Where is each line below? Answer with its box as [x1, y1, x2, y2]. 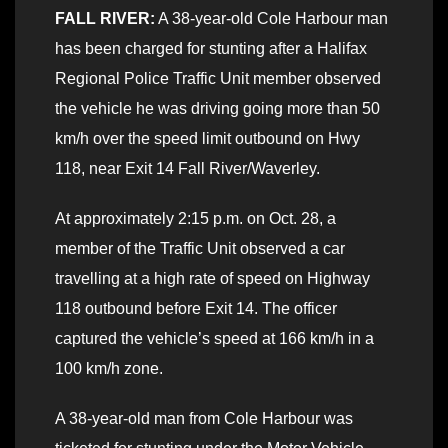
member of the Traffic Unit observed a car [55, 240, 345, 258]
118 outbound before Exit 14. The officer [55, 300, 337, 318]
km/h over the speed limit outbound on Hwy [55, 130, 360, 148]
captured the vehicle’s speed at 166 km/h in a [55, 330, 374, 348]
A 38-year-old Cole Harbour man [155, 10, 388, 28]
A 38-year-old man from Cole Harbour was [55, 410, 353, 428]
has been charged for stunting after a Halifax [55, 40, 367, 58]
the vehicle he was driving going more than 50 [55, 100, 380, 118]
